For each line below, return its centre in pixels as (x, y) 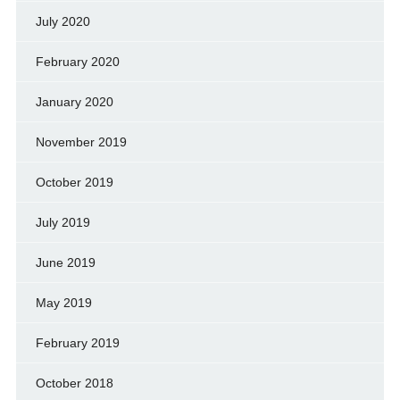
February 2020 (77, 61)
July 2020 (62, 21)
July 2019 (62, 222)
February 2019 (77, 342)
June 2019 (65, 262)
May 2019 (63, 302)
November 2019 (81, 142)
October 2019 (74, 182)
